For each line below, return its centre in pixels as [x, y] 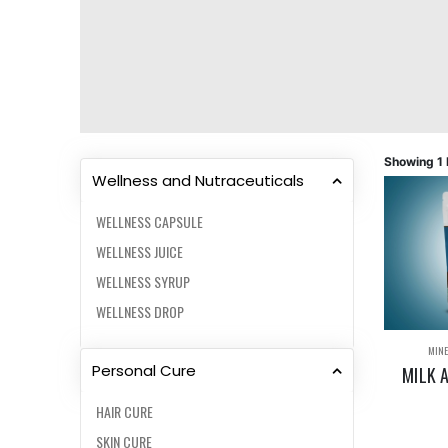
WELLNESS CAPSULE [149, 221]
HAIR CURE [124, 411]
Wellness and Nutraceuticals [198, 180]
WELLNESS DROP [140, 311]
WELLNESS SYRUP [143, 281]
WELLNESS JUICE [139, 251]
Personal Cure [144, 370]
